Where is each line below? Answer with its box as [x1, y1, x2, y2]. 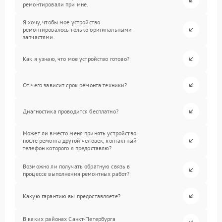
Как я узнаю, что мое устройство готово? [23, 55, 129, 63]
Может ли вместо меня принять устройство [23, 129, 136, 137]
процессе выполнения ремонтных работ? [23, 169, 130, 177]
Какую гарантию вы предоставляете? [23, 192, 120, 200]
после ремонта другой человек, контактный [23, 137, 137, 145]
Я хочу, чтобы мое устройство [23, 18, 101, 26]
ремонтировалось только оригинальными [23, 26, 132, 34]
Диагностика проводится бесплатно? [23, 108, 118, 115]
